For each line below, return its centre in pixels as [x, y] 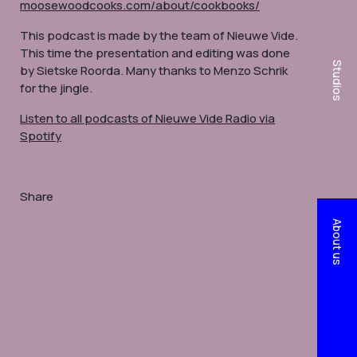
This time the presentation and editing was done [155, 53]
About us [337, 242]
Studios [337, 80]
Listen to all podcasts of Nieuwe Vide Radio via [147, 118]
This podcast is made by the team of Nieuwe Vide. [159, 35]
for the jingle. [56, 88]
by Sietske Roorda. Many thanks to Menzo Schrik [154, 71]
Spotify [41, 136]
